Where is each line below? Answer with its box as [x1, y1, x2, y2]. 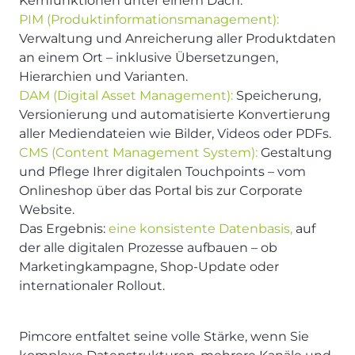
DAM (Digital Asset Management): [19, 87, 236, 103]
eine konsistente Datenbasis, [109, 220, 292, 236]
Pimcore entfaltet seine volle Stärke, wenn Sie [19, 328, 309, 344]
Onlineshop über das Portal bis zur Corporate [19, 182, 303, 198]
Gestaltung [258, 144, 332, 160]
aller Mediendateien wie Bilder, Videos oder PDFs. [19, 125, 331, 141]
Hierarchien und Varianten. [19, 68, 188, 84]
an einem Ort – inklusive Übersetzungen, [19, 49, 278, 65]
